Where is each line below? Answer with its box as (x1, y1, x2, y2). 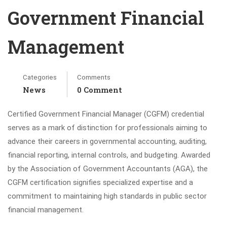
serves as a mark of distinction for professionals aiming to (8, 123, 207, 132)
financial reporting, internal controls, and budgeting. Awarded (8, 150, 210, 160)
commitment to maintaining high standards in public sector (8, 192, 207, 201)
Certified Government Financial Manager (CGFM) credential (8, 109, 204, 119)
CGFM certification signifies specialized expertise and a (8, 178, 193, 187)
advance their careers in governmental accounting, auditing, (8, 137, 207, 146)
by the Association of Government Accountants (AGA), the (8, 164, 208, 173)
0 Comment (77, 85, 122, 95)
